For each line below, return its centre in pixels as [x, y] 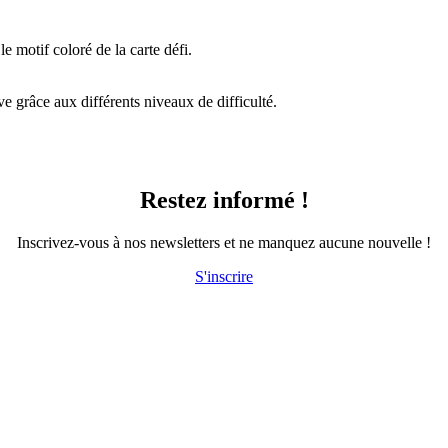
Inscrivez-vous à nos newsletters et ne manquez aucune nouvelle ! [224, 242]
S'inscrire [224, 276]
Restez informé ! [224, 199]
